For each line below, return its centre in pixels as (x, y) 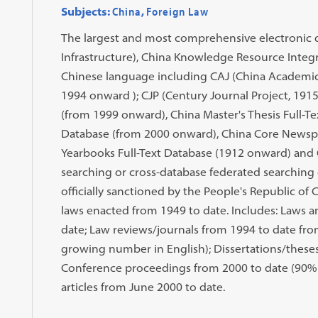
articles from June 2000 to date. (143, 286)
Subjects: (85, 11)
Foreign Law (177, 11)
